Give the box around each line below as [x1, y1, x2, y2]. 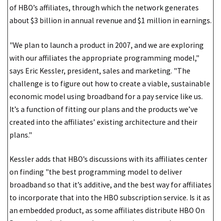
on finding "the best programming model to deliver [9, 167, 182, 177]
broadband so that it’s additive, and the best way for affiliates [9, 180, 212, 190]
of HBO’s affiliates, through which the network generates [9, 3, 199, 13]
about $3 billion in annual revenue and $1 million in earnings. [9, 16, 212, 26]
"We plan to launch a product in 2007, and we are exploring [9, 40, 204, 50]
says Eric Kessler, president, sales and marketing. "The [9, 66, 190, 75]
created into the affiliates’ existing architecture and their [9, 117, 197, 127]
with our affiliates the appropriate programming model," [9, 53, 199, 63]
